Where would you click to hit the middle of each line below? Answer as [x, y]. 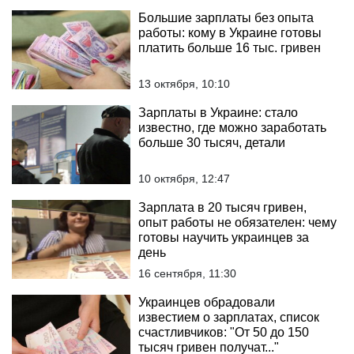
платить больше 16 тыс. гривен [230, 48]
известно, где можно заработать [232, 128]
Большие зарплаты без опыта [226, 18]
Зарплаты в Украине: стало [218, 113]
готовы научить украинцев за [224, 237]
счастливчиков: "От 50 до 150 [224, 332]
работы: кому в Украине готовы [230, 33]
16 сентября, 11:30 [187, 273]
